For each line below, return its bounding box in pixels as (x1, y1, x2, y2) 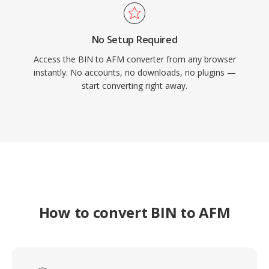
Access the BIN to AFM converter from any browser (33, 53, 236, 65)
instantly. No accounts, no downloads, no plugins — (33, 67, 236, 78)
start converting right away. (82, 80, 187, 91)
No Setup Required (91, 33, 178, 46)
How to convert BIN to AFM (38, 202, 231, 222)
